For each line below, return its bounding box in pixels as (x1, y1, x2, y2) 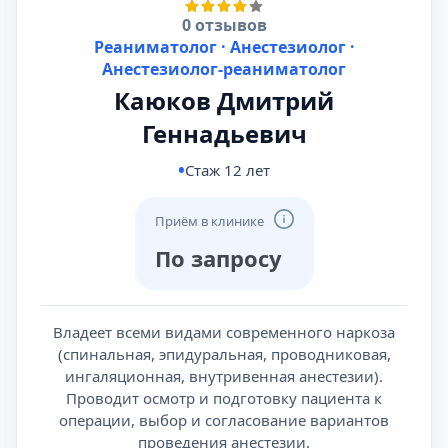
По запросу (154, 242, 282, 273)
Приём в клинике (154, 212, 264, 230)
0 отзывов (181, 14, 267, 36)
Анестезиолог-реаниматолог (102, 58, 346, 80)
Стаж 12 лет (185, 160, 270, 180)
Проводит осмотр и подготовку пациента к (66, 388, 382, 408)
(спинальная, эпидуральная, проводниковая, (57, 344, 391, 364)
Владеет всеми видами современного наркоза (53, 322, 395, 342)
